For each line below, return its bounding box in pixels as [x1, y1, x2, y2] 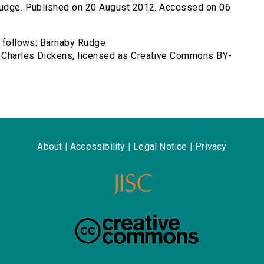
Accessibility [70, 141, 126, 153]
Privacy [195, 141, 227, 153]
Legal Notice [133, 141, 187, 153]
